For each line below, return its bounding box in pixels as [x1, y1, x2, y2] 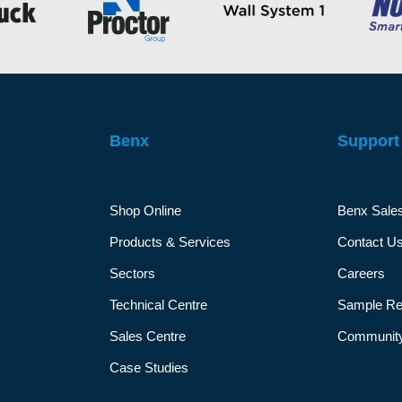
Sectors [109, 266, 155, 282]
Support [337, 132, 400, 151]
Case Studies [109, 360, 188, 376]
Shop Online [109, 203, 181, 219]
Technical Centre [109, 297, 207, 313]
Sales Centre [109, 328, 186, 345]
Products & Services [109, 234, 231, 250]
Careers [337, 266, 386, 282]
